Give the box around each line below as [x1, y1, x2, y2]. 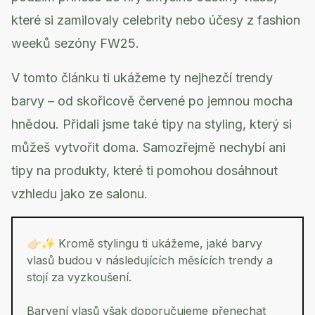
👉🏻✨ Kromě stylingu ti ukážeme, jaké [27, 236, 231, 250]
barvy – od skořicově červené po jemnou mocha [11, 94, 292, 108]
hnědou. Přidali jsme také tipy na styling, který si [11, 117, 292, 131]
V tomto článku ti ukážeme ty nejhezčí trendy [11, 70, 273, 85]
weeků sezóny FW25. [11, 36, 139, 51]
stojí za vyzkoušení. [27, 270, 131, 284]
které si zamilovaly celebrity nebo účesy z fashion [11, 13, 300, 27]
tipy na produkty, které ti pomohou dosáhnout [11, 163, 278, 178]
